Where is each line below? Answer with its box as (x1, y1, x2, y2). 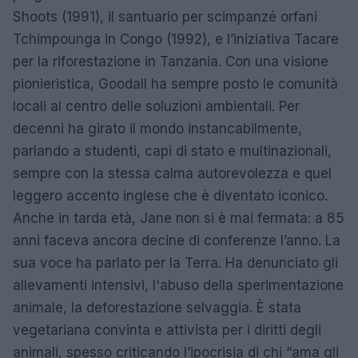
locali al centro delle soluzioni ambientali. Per (13, 97, 300, 114)
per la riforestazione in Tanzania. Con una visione (13, 53, 328, 70)
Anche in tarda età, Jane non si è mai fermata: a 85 (13, 209, 344, 226)
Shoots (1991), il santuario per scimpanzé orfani (13, 8, 317, 25)
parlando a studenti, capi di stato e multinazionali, (13, 142, 332, 159)
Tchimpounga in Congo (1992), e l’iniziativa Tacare (13, 30, 339, 47)
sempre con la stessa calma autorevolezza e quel (13, 165, 332, 181)
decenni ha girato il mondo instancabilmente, (13, 120, 302, 137)
